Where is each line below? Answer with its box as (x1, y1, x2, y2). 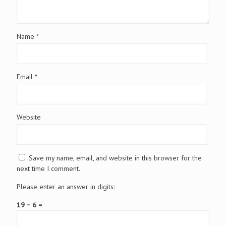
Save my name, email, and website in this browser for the (29, 153, 202, 162)
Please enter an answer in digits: (17, 182, 115, 191)
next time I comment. (17, 163, 80, 173)
